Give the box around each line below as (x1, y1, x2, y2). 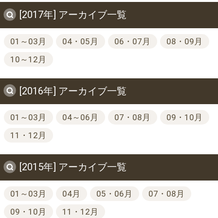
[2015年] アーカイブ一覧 (19, 161, 127, 173)
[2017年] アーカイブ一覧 (19, 8, 127, 20)
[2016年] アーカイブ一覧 (19, 85, 127, 97)
